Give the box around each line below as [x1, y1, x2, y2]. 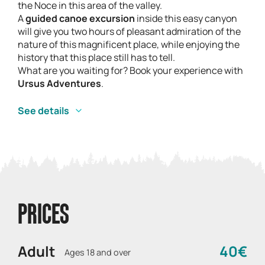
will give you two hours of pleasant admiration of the [18, 24, 241, 38]
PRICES [18, 202, 69, 230]
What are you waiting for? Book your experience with [18, 63, 243, 77]
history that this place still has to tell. [18, 50, 175, 64]
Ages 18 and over [64, 247, 131, 258]
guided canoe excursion [24, 11, 135, 25]
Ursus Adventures [18, 76, 101, 90]
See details [18, 104, 69, 117]
